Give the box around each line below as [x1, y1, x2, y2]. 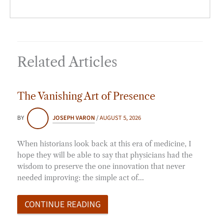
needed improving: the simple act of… [17, 173, 144, 182]
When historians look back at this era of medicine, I [17, 139, 191, 148]
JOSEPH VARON [53, 113, 95, 122]
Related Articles [17, 53, 117, 70]
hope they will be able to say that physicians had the [17, 150, 192, 160]
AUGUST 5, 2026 [100, 113, 141, 122]
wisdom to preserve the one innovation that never [17, 162, 185, 171]
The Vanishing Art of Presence [17, 90, 155, 103]
